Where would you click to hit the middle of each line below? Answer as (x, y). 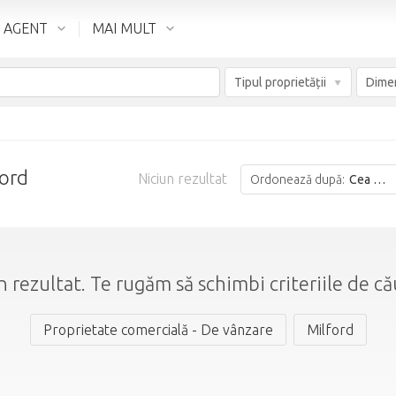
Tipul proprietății (280, 82)
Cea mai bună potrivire (360, 179)
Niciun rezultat (183, 179)
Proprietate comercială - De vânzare (158, 330)
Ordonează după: (298, 179)
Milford (330, 330)
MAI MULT (124, 28)
